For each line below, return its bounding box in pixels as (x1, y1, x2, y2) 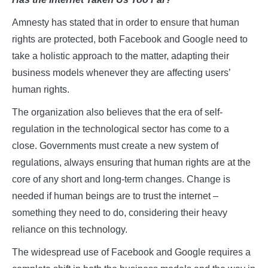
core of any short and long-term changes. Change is (12, 174, 230, 185)
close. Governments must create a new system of (12, 141, 218, 151)
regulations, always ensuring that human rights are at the (12, 157, 251, 168)
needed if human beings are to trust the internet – (12, 191, 218, 202)
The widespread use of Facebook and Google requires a (12, 247, 251, 258)
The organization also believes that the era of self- (12, 107, 223, 118)
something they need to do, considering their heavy (12, 208, 227, 218)
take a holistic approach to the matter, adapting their (12, 51, 229, 62)
